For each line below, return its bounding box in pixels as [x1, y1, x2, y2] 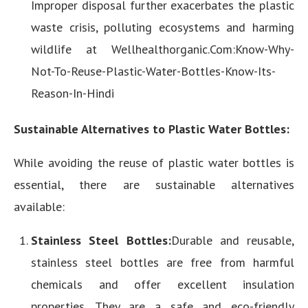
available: [14, 199, 65, 214]
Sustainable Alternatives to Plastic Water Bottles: [14, 121, 289, 137]
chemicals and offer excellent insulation [31, 276, 294, 292]
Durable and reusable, [170, 232, 294, 248]
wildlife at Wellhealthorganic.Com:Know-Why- [31, 41, 294, 57]
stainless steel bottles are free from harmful [31, 254, 294, 270]
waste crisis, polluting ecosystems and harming [31, 19, 294, 35]
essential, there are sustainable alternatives [14, 177, 294, 192]
